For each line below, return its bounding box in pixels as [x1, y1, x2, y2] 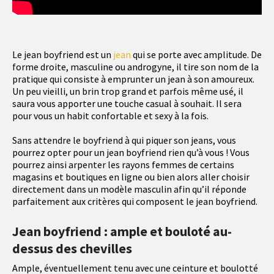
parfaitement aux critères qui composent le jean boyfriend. [12, 195, 257, 208]
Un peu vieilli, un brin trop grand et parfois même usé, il [12, 85, 243, 98]
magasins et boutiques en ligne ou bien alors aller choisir [12, 171, 250, 183]
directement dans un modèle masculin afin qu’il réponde [12, 183, 246, 196]
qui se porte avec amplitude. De [131, 48, 262, 61]
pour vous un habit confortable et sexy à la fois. [12, 109, 209, 122]
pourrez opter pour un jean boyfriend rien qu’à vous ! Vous [12, 146, 250, 159]
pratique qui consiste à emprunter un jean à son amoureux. [12, 73, 254, 86]
